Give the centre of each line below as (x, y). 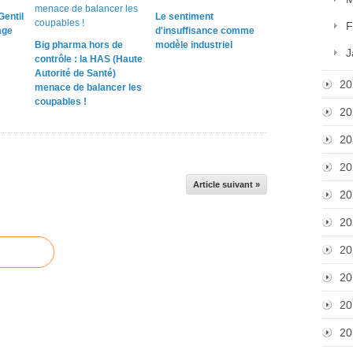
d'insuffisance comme (204, 31)
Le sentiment (184, 17)
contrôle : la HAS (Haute (89, 59)
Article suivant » (227, 184)
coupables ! (61, 102)
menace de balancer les (88, 87)
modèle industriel (193, 45)
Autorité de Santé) (75, 73)
